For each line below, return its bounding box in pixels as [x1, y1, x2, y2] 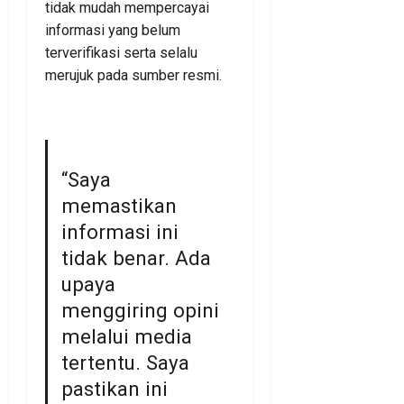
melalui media [61, 325, 193, 349]
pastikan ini [61, 377, 169, 401]
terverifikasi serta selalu [45, 43, 197, 61]
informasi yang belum [45, 21, 180, 39]
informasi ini [61, 220, 179, 244]
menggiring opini [61, 298, 220, 323]
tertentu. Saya [61, 351, 190, 375]
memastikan [61, 194, 178, 218]
